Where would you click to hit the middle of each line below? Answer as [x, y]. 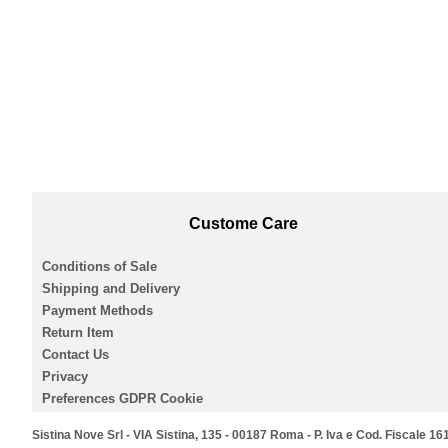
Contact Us [75, 355]
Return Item [78, 333]
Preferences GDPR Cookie [122, 399]
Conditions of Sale [99, 267]
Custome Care [243, 224]
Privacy [65, 377]
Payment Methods [97, 311]
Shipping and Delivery [111, 289]
